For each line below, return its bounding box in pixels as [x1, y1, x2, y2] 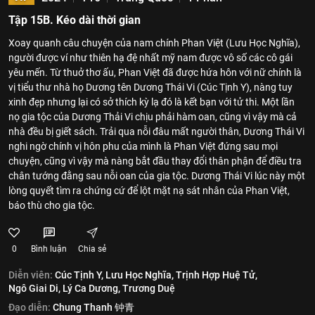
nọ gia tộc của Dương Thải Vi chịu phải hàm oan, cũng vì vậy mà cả [8, 111, 297, 122]
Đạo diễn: [8, 302, 51, 313]
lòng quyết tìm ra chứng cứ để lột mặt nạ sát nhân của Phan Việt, [8, 185, 290, 196]
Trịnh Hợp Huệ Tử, [176, 269, 257, 281]
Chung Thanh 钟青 [53, 302, 134, 313]
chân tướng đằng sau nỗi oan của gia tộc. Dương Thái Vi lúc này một [8, 170, 305, 181]
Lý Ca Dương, [63, 283, 120, 294]
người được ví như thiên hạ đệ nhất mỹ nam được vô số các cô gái [8, 52, 292, 63]
